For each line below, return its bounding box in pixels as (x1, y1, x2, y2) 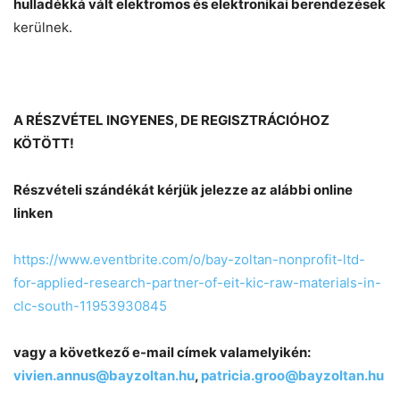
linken (13, 204, 53, 222)
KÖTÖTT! (13, 135, 74, 153)
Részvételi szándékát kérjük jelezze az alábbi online (13, 181, 353, 199)
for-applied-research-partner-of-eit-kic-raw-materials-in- (13, 274, 381, 292)
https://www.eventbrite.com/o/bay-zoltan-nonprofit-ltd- (13, 251, 365, 269)
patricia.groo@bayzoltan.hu (201, 367, 384, 385)
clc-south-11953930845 (13, 297, 167, 315)
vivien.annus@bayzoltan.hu (13, 367, 195, 385)
